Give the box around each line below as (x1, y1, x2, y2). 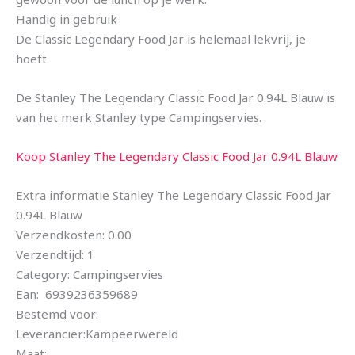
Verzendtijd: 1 (16, 246, 94, 263)
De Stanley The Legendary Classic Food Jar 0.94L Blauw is (16, 90, 335, 106)
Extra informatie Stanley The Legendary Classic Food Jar (16, 187, 331, 204)
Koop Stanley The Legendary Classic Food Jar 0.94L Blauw (16, 148, 338, 165)
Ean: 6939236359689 (16, 286, 138, 303)
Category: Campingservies (16, 266, 163, 283)
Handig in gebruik (16, 11, 117, 28)
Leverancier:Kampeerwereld (16, 326, 178, 342)
